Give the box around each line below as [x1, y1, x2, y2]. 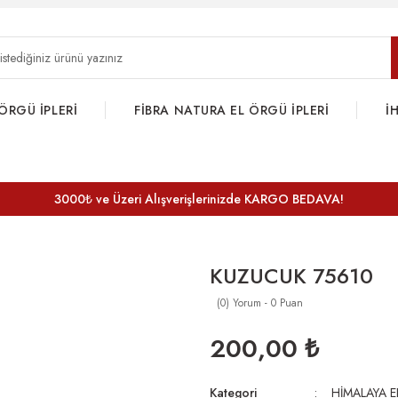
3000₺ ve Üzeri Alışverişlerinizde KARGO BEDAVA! [54, 190, 344, 208]
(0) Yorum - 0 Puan [217, 295, 303, 311]
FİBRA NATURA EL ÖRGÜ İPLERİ [134, 101, 330, 119]
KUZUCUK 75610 [210, 260, 373, 291]
